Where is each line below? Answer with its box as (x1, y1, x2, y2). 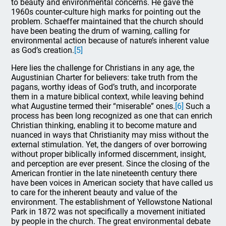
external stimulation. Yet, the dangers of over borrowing (11, 140, 207, 149)
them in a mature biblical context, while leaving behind (11, 92, 204, 101)
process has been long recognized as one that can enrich (11, 111, 213, 121)
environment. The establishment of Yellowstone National (11, 197, 213, 207)
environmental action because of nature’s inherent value (11, 36, 209, 45)
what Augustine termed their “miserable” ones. (11, 101, 176, 111)
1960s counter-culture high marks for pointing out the (11, 7, 201, 17)
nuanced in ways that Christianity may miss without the (11, 130, 209, 140)
